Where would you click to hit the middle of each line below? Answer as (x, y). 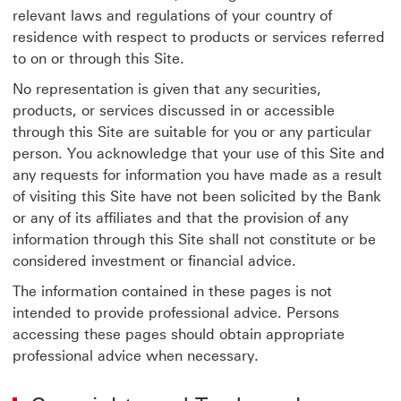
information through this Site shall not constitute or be (194, 239)
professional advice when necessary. (136, 356)
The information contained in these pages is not (172, 291)
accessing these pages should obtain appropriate (179, 334)
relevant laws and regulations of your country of (172, 16)
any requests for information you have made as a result (197, 175)
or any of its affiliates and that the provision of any (180, 218)
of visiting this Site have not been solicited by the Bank (197, 196)
